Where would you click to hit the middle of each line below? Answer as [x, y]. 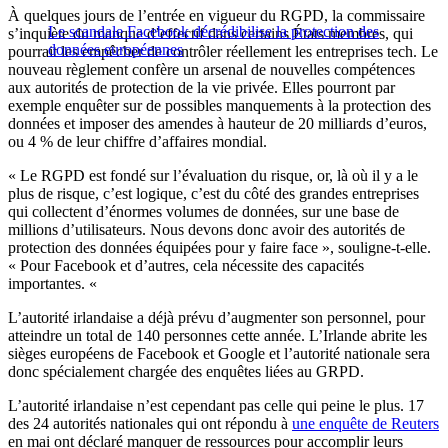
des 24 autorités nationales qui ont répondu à [150, 424]
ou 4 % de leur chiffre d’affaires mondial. [137, 142]
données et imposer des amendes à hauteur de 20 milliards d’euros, [217, 124]
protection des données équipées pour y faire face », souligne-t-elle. [219, 248]
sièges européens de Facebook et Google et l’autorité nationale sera [219, 354]
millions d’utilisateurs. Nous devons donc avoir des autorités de [206, 230]
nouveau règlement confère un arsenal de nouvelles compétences [211, 70]
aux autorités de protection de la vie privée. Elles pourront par [201, 88]
